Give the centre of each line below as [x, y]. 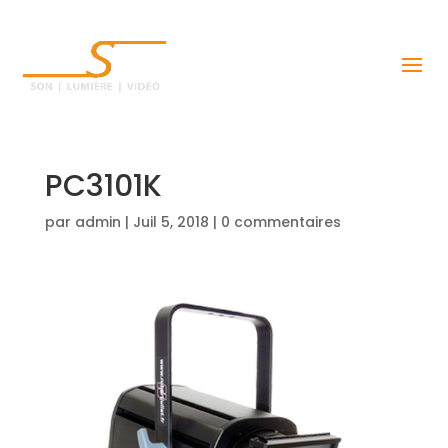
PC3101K [103, 186]
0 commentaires [280, 222]
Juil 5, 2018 [170, 222]
